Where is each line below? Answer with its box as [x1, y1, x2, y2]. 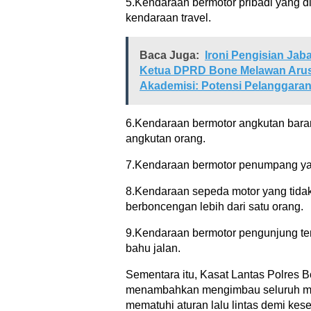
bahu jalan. [126, 242, 180, 255]
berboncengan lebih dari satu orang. [126, 201, 303, 213]
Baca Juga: [140, 49, 199, 62]
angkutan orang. [126, 133, 205, 145]
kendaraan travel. [126, 12, 211, 24]
